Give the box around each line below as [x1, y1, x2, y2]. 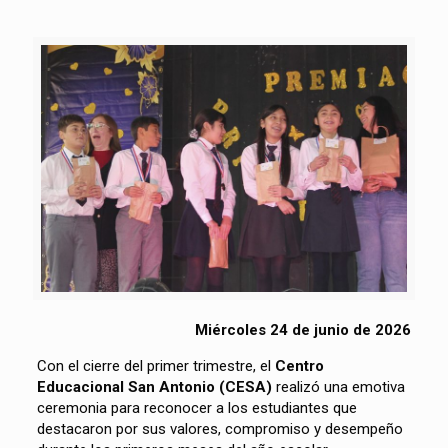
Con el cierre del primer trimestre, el [36, 356, 275, 375]
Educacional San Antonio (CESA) [36, 377, 272, 396]
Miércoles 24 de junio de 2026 [194, 320, 411, 339]
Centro [274, 356, 324, 375]
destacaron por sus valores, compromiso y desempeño [36, 419, 403, 438]
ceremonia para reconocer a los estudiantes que [36, 398, 357, 417]
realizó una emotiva [271, 377, 405, 396]
